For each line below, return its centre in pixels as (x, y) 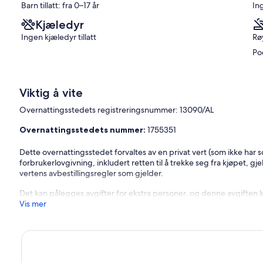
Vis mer (33, 204)
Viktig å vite (51, 93)
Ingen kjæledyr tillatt (59, 37)
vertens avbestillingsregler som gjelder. (92, 173)
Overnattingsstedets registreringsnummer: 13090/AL (117, 110)
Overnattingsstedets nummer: (84, 130)
